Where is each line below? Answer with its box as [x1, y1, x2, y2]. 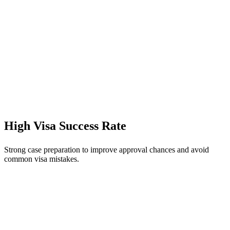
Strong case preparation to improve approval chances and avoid [4, 145, 209, 154]
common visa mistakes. [4, 154, 79, 163]
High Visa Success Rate [4, 119, 126, 132]
